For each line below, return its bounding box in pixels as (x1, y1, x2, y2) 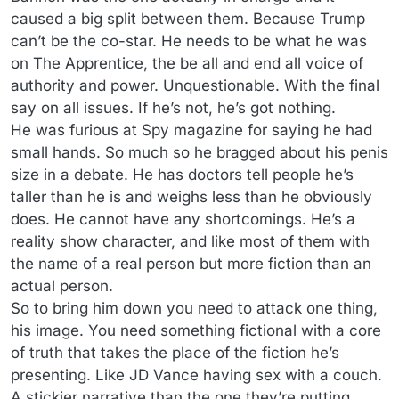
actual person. (11, 277, 113, 296)
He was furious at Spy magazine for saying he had (11, 121, 372, 140)
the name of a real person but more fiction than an (11, 255, 371, 273)
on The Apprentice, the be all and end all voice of (11, 54, 363, 73)
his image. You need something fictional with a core (11, 322, 381, 340)
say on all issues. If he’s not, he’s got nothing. (11, 99, 336, 118)
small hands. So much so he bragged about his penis (11, 143, 388, 162)
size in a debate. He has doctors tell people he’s (11, 166, 354, 184)
